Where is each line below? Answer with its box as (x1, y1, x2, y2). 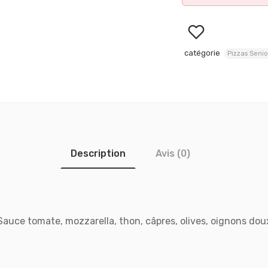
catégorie (184, 48, 220, 58)
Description (71, 148, 126, 160)
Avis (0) (156, 148, 190, 160)
